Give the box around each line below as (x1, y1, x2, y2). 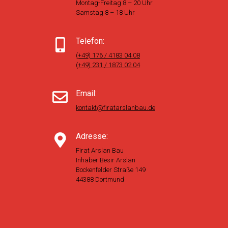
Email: (76, 88, 97, 98)
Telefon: (76, 36, 104, 46)
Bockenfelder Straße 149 (76, 165, 146, 174)
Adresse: (76, 131, 108, 141)
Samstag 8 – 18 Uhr (76, 8, 135, 16)
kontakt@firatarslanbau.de (76, 103, 155, 111)
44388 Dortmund (76, 175, 124, 183)
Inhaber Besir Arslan (76, 156, 135, 164)
